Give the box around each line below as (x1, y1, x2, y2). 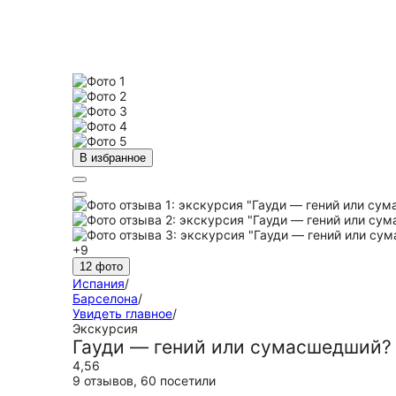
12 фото (80, 260, 123, 273)
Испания (72, 276, 125, 291)
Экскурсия (72, 321, 138, 336)
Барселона (72, 291, 138, 306)
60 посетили (141, 373, 216, 388)
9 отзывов (72, 373, 133, 388)
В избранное (80, 151, 146, 164)
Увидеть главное (72, 306, 172, 321)
